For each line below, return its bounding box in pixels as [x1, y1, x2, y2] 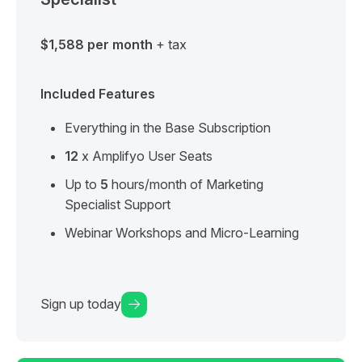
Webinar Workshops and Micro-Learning [65, 224, 299, 241]
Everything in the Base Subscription [65, 119, 271, 136]
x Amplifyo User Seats [78, 147, 213, 164]
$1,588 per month [40, 36, 153, 53]
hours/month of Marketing [108, 175, 263, 192]
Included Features [40, 85, 155, 102]
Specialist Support [65, 196, 170, 213]
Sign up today [40, 296, 121, 313]
